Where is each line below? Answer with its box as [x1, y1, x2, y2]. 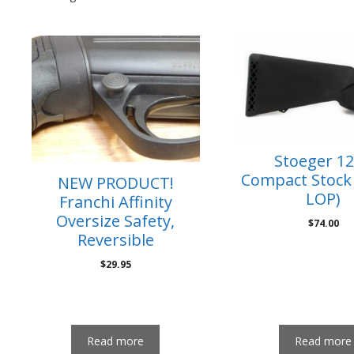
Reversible [77, 228, 154, 250]
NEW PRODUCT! [57, 171, 174, 194]
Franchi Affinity [58, 190, 172, 213]
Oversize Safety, [56, 209, 175, 232]
